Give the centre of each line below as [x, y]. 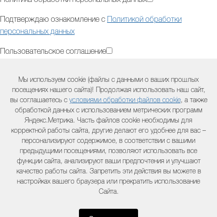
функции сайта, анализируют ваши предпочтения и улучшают [108, 162]
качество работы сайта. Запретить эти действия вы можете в [108, 172]
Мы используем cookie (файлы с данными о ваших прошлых [108, 80]
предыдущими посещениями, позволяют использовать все [108, 151]
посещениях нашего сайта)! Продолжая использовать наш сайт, [108, 90]
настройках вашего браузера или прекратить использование [108, 182]
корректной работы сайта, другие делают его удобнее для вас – [108, 131]
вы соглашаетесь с [39, 101]
